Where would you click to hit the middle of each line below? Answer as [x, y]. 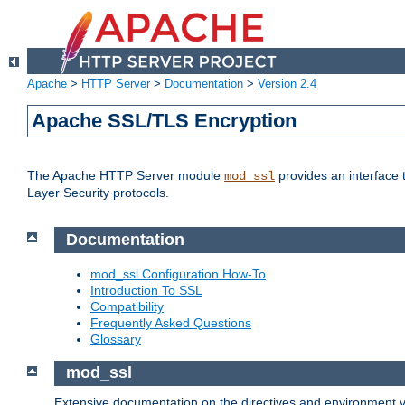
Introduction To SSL [146, 290]
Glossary [116, 339]
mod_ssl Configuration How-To [178, 273]
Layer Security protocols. [98, 193]
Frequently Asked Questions [171, 322]
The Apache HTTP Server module [126, 176]
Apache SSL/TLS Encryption [165, 121]
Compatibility [127, 306]
